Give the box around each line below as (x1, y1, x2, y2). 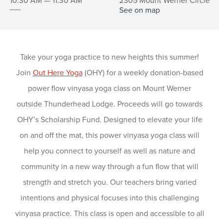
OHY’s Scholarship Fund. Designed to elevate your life (17, 114, 202, 125)
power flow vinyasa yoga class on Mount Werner (28, 83, 191, 94)
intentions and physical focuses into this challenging (20, 192, 199, 203)
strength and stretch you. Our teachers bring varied (22, 176, 197, 188)
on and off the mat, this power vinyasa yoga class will (20, 130, 199, 141)
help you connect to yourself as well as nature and (24, 145, 195, 156)
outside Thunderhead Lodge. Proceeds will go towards (17, 98, 202, 109)
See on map (119, 4, 160, 16)
